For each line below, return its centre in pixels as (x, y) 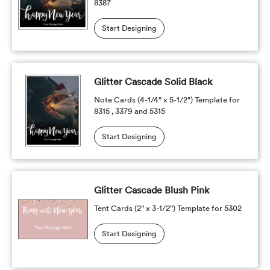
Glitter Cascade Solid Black (153, 82)
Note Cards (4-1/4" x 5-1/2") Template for (167, 100)
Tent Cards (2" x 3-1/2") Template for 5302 (168, 208)
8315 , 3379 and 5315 (129, 111)
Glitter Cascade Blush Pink (151, 190)
